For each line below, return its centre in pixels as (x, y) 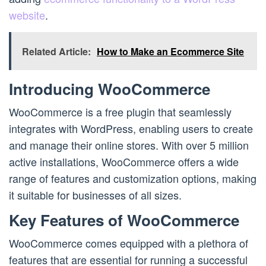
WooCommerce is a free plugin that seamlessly (120, 112)
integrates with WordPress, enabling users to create (131, 129)
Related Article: (56, 52)
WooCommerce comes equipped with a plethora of (129, 243)
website (27, 15)
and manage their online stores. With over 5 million (129, 145)
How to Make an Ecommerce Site (170, 52)
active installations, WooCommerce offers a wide (124, 162)
